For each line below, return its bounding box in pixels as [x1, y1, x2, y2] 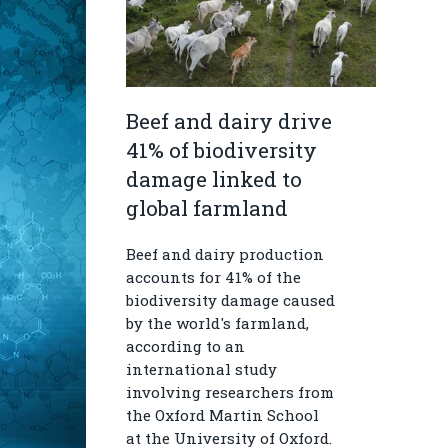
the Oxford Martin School [126, 405, 319, 425]
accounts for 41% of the [126, 267, 301, 287]
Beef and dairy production [126, 244, 324, 264]
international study [126, 359, 277, 379]
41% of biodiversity [126, 136, 317, 164]
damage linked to [126, 165, 302, 193]
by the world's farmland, [126, 313, 309, 333]
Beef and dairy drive [126, 107, 332, 135]
